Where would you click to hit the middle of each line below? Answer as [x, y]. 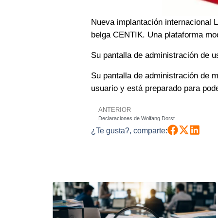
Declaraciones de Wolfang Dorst [136, 118]
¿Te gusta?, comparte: [129, 130]
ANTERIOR [115, 109]
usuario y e [111, 88]
